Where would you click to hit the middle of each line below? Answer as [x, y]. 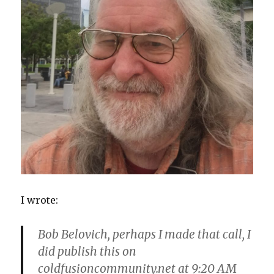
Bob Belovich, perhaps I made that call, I [145, 234]
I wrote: [40, 200]
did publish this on [87, 251]
